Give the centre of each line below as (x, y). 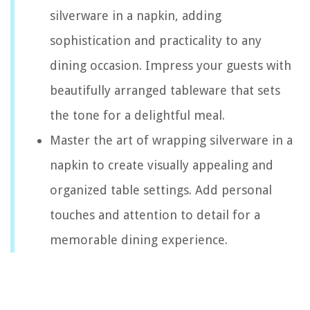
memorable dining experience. (139, 240)
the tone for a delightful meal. (137, 116)
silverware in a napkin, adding (136, 16)
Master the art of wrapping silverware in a (171, 140)
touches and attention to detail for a (155, 215)
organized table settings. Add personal (161, 190)
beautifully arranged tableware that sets (165, 91)
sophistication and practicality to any (156, 41)
